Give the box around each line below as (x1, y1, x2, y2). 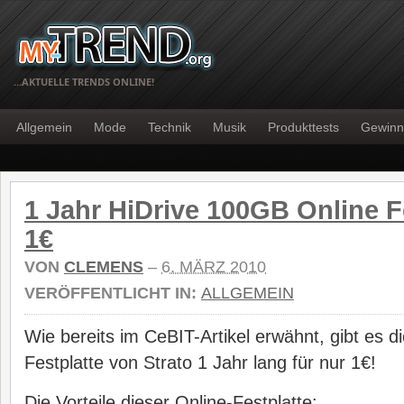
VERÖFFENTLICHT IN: (24, 284, 201, 302)
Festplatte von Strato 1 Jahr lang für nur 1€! (24, 353, 376, 372)
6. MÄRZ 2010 (161, 258, 266, 276)
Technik (148, 120, 191, 134)
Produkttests (268, 120, 339, 134)
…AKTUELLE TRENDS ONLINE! (14, 75, 154, 88)
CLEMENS (64, 258, 143, 276)
